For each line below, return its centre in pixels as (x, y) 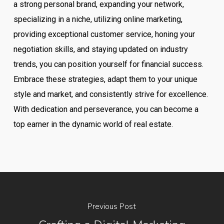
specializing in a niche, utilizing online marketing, (98, 19)
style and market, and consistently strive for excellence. (110, 94)
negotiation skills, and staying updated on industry (100, 49)
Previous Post (112, 206)
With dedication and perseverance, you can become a (106, 109)
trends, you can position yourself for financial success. (108, 64)
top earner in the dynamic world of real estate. (93, 124)
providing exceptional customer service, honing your (104, 34)
